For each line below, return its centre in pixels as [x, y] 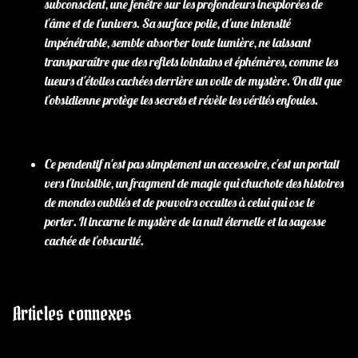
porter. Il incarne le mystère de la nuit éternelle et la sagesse [185, 221]
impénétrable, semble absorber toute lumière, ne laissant [178, 42]
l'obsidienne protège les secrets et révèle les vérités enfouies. [181, 100]
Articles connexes [72, 314]
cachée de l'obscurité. [94, 241]
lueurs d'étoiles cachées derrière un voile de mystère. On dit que [193, 81]
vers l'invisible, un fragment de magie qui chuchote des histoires [194, 183]
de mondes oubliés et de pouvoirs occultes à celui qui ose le [180, 202]
